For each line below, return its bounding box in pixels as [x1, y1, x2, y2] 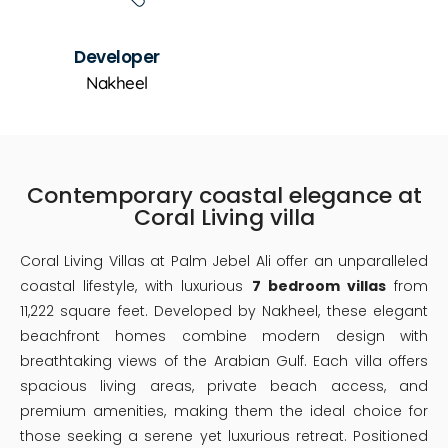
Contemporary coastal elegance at [26, 180, 422, 212]
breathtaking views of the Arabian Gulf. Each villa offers [20, 351, 428, 372]
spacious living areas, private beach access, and [20, 376, 428, 397]
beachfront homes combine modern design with [20, 326, 428, 347]
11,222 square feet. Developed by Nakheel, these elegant [20, 301, 428, 322]
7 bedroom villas [251, 276, 386, 297]
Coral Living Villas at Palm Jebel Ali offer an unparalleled [20, 251, 428, 272]
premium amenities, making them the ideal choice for [20, 401, 428, 422]
